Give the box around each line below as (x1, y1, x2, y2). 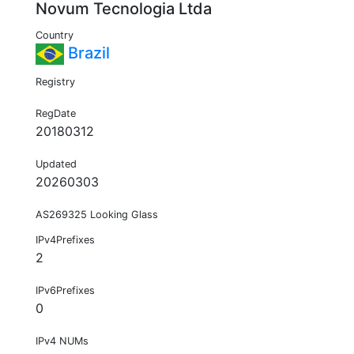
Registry (36, 76, 75, 88)
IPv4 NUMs (36, 335, 88, 348)
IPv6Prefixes (36, 284, 95, 297)
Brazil (64, 43, 110, 63)
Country (36, 29, 73, 42)
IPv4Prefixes (36, 234, 95, 247)
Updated (36, 158, 77, 171)
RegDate (36, 107, 76, 120)
